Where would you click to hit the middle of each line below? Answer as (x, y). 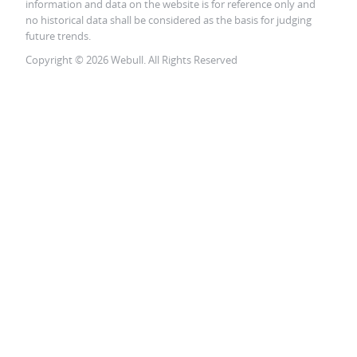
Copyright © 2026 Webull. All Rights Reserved (131, 60)
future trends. (58, 36)
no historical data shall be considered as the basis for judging (169, 20)
